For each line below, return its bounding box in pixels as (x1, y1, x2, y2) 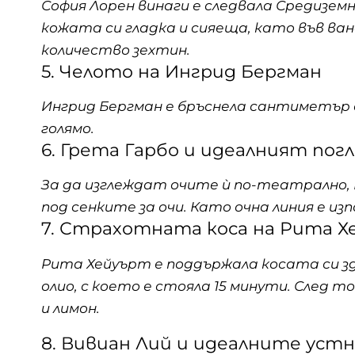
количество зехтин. (41, 41, 190, 58)
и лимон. (41, 300, 100, 316)
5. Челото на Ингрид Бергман (41, 60, 322, 82)
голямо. (41, 120, 94, 137)
